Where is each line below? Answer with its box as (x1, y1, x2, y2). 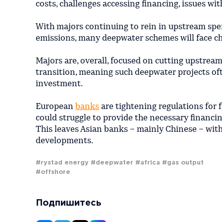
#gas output (162, 160, 204, 166)
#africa (135, 160, 160, 166)
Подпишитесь (36, 199, 101, 207)
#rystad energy (36, 160, 89, 166)
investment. (36, 79, 83, 88)
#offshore (36, 169, 70, 175)
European (36, 102, 75, 111)
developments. (36, 136, 93, 145)
